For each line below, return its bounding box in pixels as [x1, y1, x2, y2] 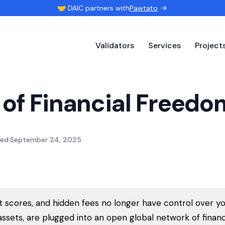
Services [148, 40, 181, 51]
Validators [95, 40, 134, 51]
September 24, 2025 [10, 135, 81, 144]
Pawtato [130, 4, 158, 13]
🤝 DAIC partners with [57, 4, 130, 13]
